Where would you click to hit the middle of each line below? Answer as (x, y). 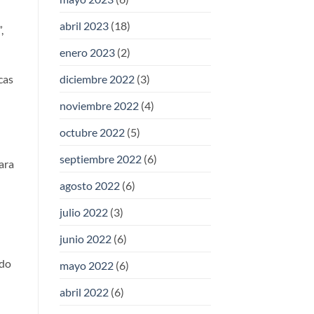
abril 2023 (84, 26)
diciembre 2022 (97, 79)
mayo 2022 (86, 266)
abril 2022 (84, 292)
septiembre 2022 (100, 159)
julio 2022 (83, 212)
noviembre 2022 (99, 106)
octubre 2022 (92, 132)
